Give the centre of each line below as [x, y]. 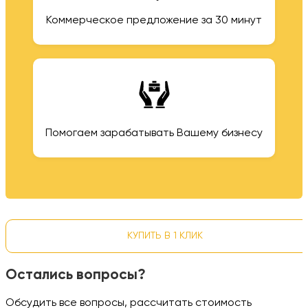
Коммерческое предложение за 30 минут [154, 21]
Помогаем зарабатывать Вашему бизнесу [154, 134]
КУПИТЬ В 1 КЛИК [165, 236]
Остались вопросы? [76, 276]
